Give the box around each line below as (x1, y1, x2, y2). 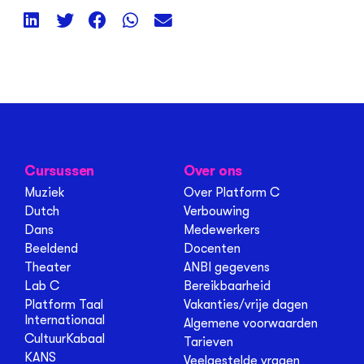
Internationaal (24, 313, 105, 328)
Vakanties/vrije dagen (183, 297, 308, 313)
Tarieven (183, 335, 233, 350)
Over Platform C (183, 185, 279, 201)
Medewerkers (183, 223, 260, 238)
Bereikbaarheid (183, 279, 271, 294)
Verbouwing (183, 204, 249, 219)
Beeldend (24, 241, 78, 257)
